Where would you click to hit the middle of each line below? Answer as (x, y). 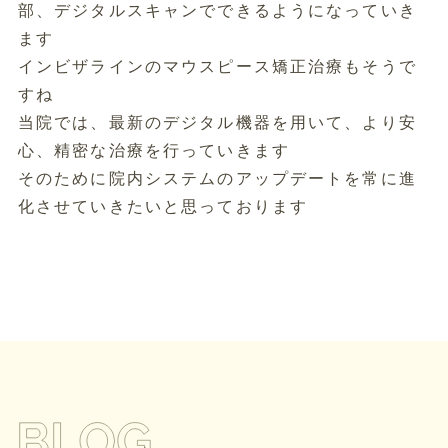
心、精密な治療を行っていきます (153, 150)
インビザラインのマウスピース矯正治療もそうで (217, 66)
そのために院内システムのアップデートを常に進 (217, 178)
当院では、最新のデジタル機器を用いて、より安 (217, 122)
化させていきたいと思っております (163, 206)
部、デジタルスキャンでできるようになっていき (217, 10)
